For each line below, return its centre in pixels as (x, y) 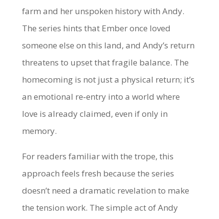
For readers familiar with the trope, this (98, 156)
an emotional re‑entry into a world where (101, 97)
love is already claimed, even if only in (95, 114)
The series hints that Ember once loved (96, 28)
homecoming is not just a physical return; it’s (108, 79)
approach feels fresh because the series (98, 173)
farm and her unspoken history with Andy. (103, 11)
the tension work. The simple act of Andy (100, 208)
